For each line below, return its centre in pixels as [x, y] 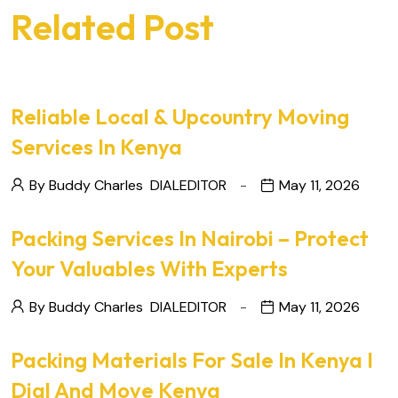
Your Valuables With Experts [149, 268]
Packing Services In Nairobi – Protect [190, 238]
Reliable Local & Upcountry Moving [180, 116]
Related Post [112, 27]
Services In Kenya [96, 147]
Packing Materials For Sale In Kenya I [192, 360]
